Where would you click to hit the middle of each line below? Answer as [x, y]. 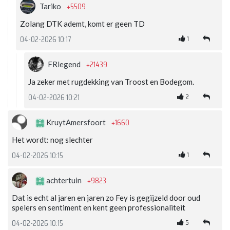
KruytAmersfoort [76, 122]
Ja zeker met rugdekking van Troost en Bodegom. [111, 82]
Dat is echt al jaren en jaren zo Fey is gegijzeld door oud [106, 198]
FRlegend [65, 64]
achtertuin [64, 180]
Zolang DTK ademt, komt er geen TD [82, 24]
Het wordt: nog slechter [52, 140]
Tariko [51, 6]
